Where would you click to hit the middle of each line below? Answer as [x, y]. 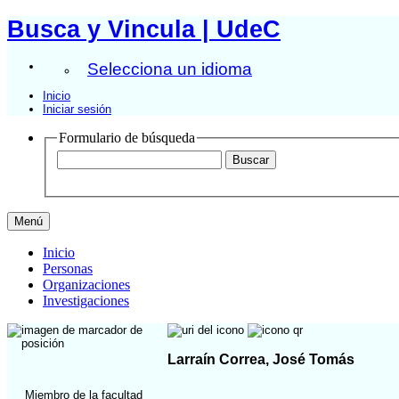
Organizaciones [86, 285]
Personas [68, 269]
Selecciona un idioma [170, 69]
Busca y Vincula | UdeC [144, 29]
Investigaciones [86, 301]
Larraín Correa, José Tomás [261, 359]
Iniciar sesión [77, 109]
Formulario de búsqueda [127, 137]
